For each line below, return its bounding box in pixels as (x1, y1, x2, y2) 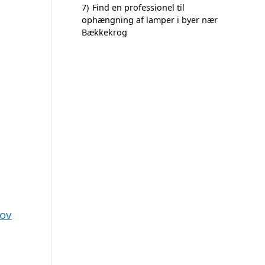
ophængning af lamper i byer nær (82, 14, 218, 25)
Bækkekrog (82, 27, 127, 38)
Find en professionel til (92, 2, 185, 13)
